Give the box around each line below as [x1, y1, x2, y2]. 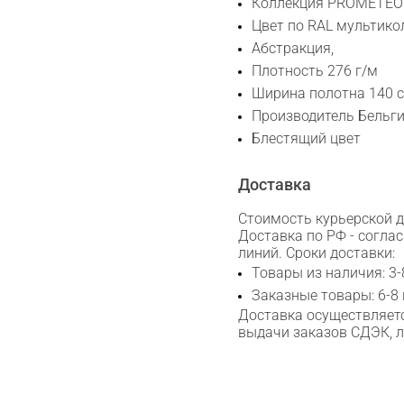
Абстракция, [252, 40, 334, 57]
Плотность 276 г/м [252, 62, 378, 79]
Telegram [205, 115, 266, 132]
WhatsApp [205, 64, 270, 81]
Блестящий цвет [252, 130, 361, 147]
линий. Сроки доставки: [238, 244, 395, 262]
